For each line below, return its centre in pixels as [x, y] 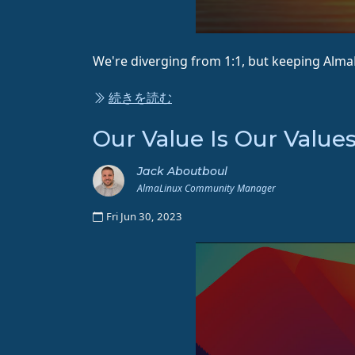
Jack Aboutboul [182, 171]
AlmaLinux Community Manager [206, 188]
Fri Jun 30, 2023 [144, 216]
